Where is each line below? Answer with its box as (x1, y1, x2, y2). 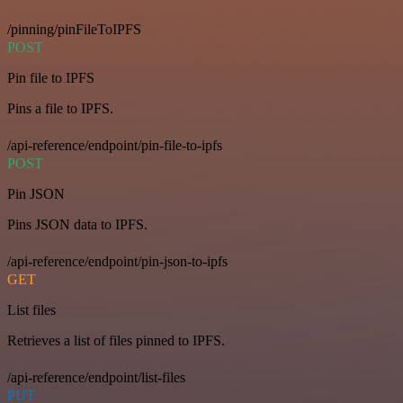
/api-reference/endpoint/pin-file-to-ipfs (7, 137, 222, 153)
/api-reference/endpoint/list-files (7, 369, 185, 385)
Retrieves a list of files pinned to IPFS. (7, 332, 225, 348)
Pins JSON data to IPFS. (7, 216, 148, 232)
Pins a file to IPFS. (7, 100, 113, 116)
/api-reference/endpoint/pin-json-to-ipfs (7, 253, 228, 269)
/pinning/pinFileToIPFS (7, 21, 141, 37)
